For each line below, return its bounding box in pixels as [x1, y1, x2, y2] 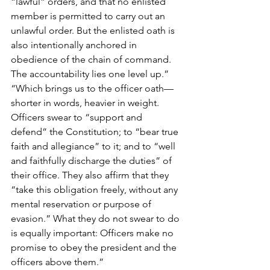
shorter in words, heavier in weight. [11, 96, 162, 108]
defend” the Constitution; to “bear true [11, 125, 181, 137]
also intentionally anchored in [11, 39, 139, 51]
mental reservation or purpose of [11, 198, 154, 210]
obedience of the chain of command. [11, 53, 174, 65]
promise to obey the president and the [11, 241, 179, 253]
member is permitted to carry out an [11, 10, 168, 22]
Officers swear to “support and [11, 111, 145, 123]
